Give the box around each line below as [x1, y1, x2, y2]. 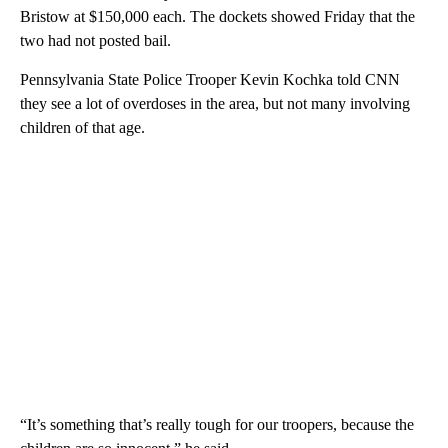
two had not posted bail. [20, 32, 171, 50]
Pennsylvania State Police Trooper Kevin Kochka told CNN [20, 71, 400, 89]
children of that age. [20, 119, 145, 137]
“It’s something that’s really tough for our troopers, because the [20, 416, 414, 434]
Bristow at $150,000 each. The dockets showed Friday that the [20, 8, 415, 26]
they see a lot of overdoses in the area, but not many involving [20, 95, 410, 113]
